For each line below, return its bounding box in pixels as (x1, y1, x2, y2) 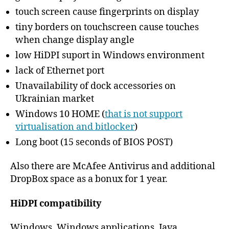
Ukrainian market (15, 93, 94, 105)
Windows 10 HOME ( (15, 108, 105, 120)
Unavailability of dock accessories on (15, 80, 176, 92)
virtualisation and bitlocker (15, 121, 134, 133)
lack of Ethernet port (15, 64, 104, 77)
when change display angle (15, 34, 134, 46)
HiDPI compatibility (10, 197, 101, 210)
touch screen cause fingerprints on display (15, 6, 199, 18)
